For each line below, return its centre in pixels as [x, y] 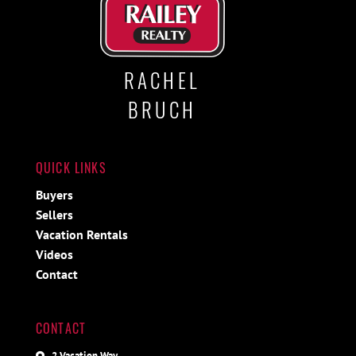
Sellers [54, 215]
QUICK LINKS [71, 168]
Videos [54, 255]
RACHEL [162, 80]
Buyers [54, 195]
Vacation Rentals [81, 235]
